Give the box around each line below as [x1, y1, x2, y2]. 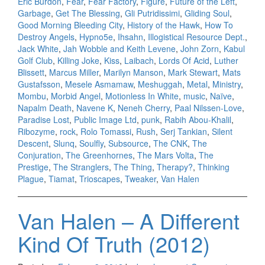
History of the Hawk [127, 19, 200, 31]
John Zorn [180, 43, 219, 55]
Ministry [212, 78, 241, 91]
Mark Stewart [168, 66, 218, 79]
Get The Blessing [56, 7, 120, 20]
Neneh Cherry [118, 102, 170, 114]
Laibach [124, 54, 154, 67]
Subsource [108, 137, 148, 150]
